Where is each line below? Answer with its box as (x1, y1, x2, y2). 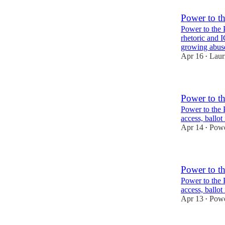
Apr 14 (181, 123, 203, 132)
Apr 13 (181, 194, 203, 203)
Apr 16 (181, 52, 203, 60)
